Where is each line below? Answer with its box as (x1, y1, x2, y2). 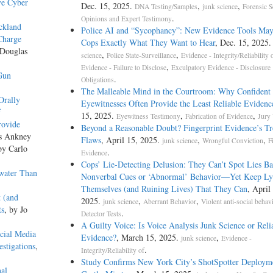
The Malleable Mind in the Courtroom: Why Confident (80, 85, 271, 97)
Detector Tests (80, 209, 121, 219)
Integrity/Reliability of (80, 246, 144, 255)
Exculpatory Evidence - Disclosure (171, 63, 271, 73)
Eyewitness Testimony (116, 112, 180, 121)
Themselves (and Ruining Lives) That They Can (80, 183, 247, 195)
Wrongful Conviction (202, 136, 263, 146)
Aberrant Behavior (143, 197, 196, 207)
